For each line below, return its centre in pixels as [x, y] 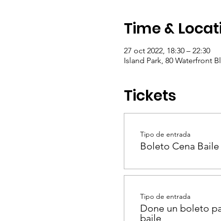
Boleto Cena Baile [179, 146]
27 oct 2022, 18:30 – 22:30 [167, 51]
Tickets [150, 96]
